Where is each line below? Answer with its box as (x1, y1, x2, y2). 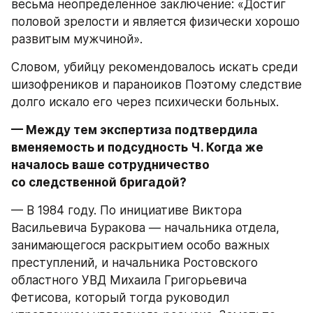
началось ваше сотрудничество (11, 158, 210, 172)
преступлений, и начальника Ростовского (11, 256, 258, 270)
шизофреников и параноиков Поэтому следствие (11, 78, 302, 92)
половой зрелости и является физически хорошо (11, 15, 300, 29)
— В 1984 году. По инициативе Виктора (11, 203, 242, 217)
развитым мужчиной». (11, 32, 143, 46)
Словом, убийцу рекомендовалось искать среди (11, 60, 298, 74)
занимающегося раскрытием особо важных (11, 238, 270, 252)
